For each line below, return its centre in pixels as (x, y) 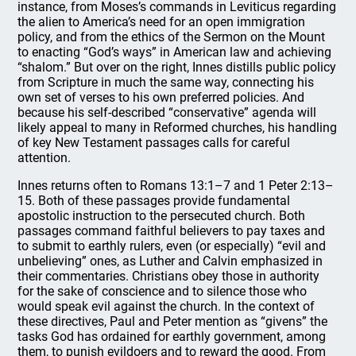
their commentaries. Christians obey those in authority (169, 276)
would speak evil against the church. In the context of (166, 306)
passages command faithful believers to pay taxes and (172, 231)
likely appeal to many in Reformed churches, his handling (178, 128)
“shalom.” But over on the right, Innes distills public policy (177, 67)
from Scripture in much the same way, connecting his (166, 82)
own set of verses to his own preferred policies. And (161, 97)
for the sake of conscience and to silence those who (163, 291)
